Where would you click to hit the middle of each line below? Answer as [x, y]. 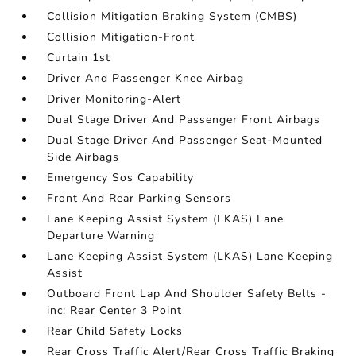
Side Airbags [83, 157]
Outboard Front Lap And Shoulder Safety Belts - [187, 294]
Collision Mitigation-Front [121, 37]
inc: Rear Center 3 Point [115, 310]
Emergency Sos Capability [121, 178]
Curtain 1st [79, 58]
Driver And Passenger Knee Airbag [146, 78]
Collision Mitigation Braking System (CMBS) [172, 16]
